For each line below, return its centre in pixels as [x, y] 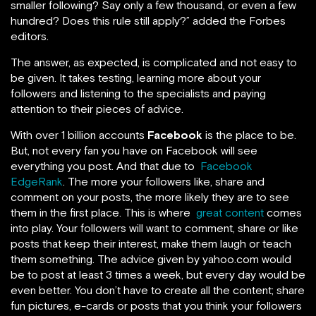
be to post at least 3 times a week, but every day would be [158, 275]
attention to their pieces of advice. [97, 109]
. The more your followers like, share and [164, 182]
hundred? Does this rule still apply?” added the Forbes [148, 21]
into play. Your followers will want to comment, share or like [154, 228]
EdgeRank [37, 182]
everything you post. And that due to [105, 166]
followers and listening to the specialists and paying [138, 93]
